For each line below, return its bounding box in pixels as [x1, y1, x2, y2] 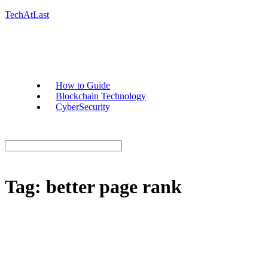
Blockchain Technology [56, 91, 146, 101]
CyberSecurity [56, 102, 110, 112]
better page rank [46, 176, 182, 198]
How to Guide [56, 80, 110, 90]
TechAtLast [5, 10, 49, 20]
